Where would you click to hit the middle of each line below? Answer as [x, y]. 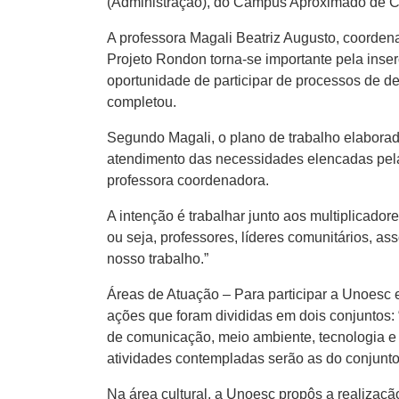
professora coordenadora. [188, 180]
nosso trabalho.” [158, 259]
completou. [142, 102]
